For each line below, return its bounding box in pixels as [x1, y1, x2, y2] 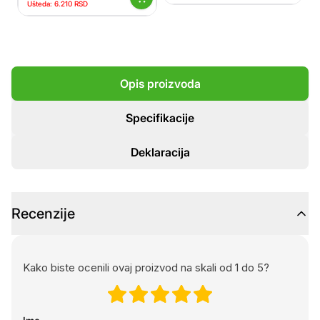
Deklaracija [130, 145, 190, 159]
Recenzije [11, 205, 75, 222]
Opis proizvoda [119, 76, 201, 91]
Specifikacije [126, 111, 194, 125]
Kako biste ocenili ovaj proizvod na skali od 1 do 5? [23, 261, 269, 274]
